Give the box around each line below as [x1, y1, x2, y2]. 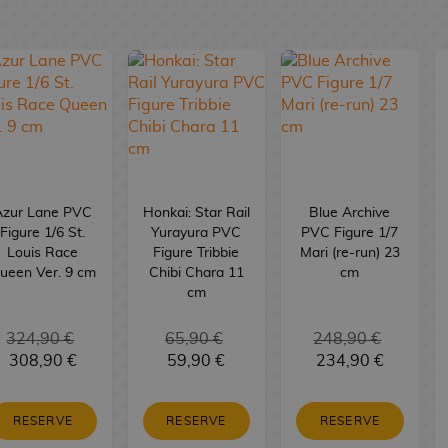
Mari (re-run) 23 [299, 245, 400, 260]
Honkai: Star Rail [142, 205, 250, 220]
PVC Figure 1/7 [301, 225, 399, 240]
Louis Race [7, 245, 79, 260]
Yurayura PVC [151, 225, 242, 240]
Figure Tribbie [153, 245, 240, 260]
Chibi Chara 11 [148, 265, 244, 280]
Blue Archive [309, 205, 391, 220]
